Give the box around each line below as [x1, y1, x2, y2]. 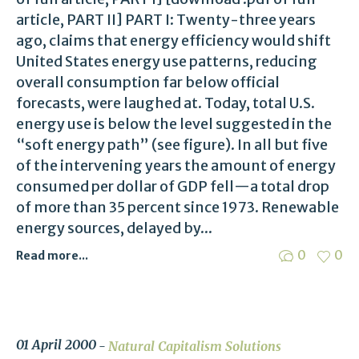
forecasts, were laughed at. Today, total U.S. [16, 94, 315, 113]
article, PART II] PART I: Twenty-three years [16, 10, 316, 30]
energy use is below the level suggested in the [16, 115, 332, 134]
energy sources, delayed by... [16, 219, 212, 238]
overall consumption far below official [16, 73, 280, 92]
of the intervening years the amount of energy [16, 156, 336, 175]
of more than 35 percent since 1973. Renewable [16, 198, 339, 217]
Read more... [16, 248, 88, 264]
